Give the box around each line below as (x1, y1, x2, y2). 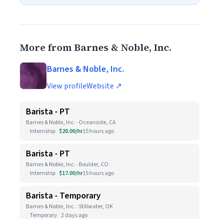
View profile (47, 81, 87, 91)
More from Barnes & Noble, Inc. (20, 41, 172, 54)
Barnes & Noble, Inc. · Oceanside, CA (26, 118, 116, 127)
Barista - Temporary (26, 190, 101, 202)
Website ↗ (87, 81, 122, 91)
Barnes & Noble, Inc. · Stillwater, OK (26, 202, 113, 211)
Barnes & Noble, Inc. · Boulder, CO (26, 160, 109, 169)
